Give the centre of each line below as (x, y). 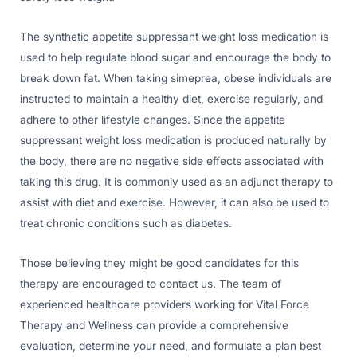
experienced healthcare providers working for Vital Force (165, 304)
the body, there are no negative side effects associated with (172, 161)
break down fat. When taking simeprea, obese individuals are (176, 78)
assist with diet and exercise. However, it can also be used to (175, 202)
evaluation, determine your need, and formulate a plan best (171, 345)
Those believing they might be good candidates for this (159, 263)
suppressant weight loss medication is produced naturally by (173, 140)
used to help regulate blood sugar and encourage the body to (175, 57)
